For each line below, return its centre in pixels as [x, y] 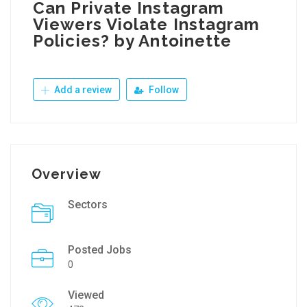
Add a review [82, 90]
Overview [66, 174]
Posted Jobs [100, 250]
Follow [163, 90]
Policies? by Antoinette [133, 41]
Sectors [88, 205]
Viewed [86, 295]
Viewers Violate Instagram [147, 24]
